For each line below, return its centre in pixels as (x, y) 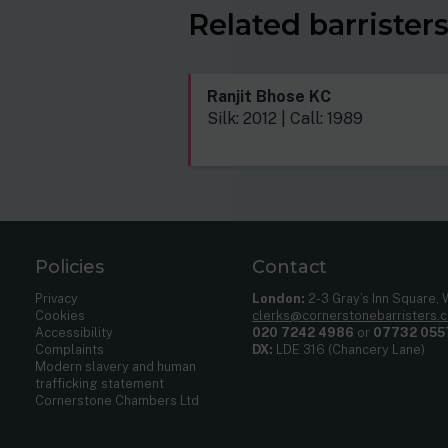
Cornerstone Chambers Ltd (117, 401)
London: (279, 299)
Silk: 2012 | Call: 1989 (285, 119)
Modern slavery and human (116, 367)
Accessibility (74, 333)
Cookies (60, 316)
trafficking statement (100, 384)
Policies (70, 267)
